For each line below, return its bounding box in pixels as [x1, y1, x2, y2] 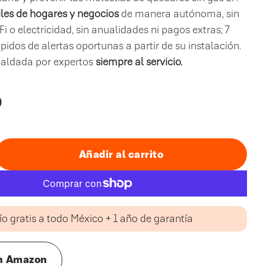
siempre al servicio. [96, 55, 183, 68]
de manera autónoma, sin [121, 7, 240, 20]
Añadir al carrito [78, 148, 164, 161]
